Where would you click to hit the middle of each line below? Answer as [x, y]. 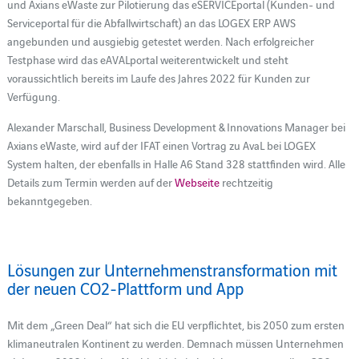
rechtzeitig [246, 182]
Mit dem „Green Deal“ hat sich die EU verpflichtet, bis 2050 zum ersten [175, 324]
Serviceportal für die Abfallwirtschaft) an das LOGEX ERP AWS [151, 23]
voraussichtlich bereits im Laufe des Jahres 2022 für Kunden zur [158, 78]
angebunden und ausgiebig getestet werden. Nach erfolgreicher [160, 41]
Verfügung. [33, 97]
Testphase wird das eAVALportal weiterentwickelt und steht [147, 60]
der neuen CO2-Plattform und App [125, 287]
